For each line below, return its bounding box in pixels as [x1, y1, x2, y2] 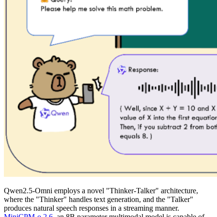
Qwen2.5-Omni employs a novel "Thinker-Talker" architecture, [4, 186, 198, 195]
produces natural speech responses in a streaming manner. [4, 203, 179, 212]
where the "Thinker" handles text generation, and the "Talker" [4, 195, 193, 203]
